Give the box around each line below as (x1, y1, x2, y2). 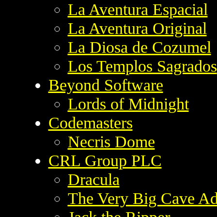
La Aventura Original (67, 19, 207, 38)
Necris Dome (67, 132, 155, 151)
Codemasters (48, 113, 133, 132)
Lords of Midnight (67, 94, 189, 113)
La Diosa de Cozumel (67, 38, 211, 57)
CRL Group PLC (48, 151, 162, 170)
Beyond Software (48, 76, 163, 94)
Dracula (67, 170, 120, 189)
